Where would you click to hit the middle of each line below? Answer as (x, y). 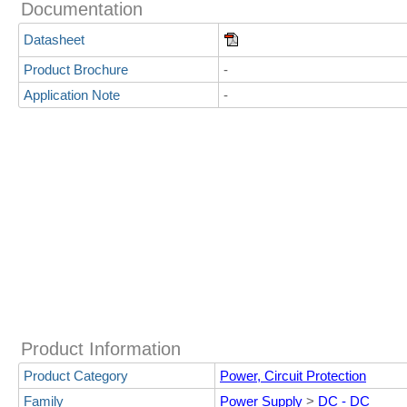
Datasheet (54, 40)
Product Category (76, 376)
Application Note (72, 95)
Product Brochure (76, 69)
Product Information (101, 349)
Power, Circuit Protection (293, 376)
